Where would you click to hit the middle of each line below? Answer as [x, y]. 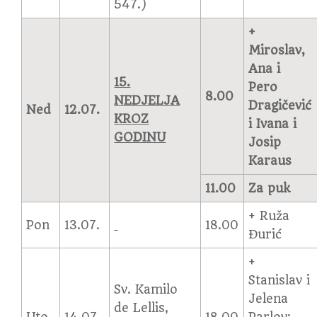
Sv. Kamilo [146, 289]
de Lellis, [142, 308]
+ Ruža [269, 216]
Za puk [270, 188]
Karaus [270, 161]
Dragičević [280, 105]
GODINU [140, 137]
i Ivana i [273, 124]
